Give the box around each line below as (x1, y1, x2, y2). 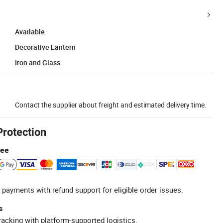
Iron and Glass (15, 57, 60, 67)
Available (15, 26, 45, 36)
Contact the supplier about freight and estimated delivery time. (15, 100, 207, 110)
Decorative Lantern (15, 42, 76, 52)
